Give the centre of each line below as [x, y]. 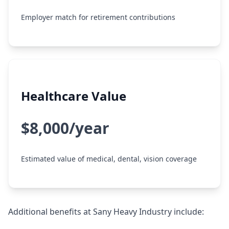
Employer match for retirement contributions [98, 17]
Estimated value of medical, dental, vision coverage [109, 159]
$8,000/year [65, 128]
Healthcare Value [74, 96]
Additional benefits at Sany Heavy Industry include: [106, 212]
